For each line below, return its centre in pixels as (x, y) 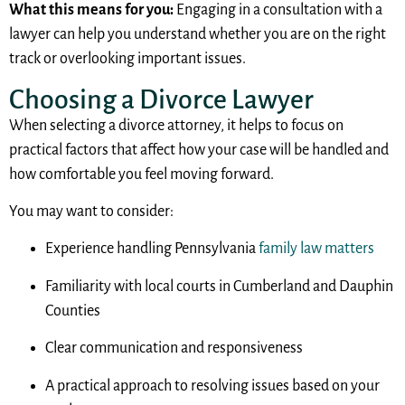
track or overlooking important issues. (127, 59)
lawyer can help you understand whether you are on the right (198, 35)
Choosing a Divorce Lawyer (161, 99)
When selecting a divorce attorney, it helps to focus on (176, 125)
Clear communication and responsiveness (174, 348)
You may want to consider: (91, 212)
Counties (73, 311)
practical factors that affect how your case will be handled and (199, 150)
